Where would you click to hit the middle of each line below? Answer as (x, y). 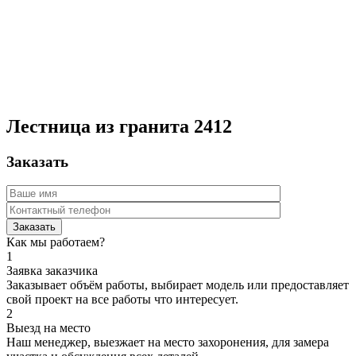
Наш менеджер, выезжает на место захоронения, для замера (168, 342)
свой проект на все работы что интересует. (122, 300)
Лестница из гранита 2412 (119, 126)
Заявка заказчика (52, 271)
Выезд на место (48, 328)
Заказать (37, 161)
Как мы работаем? (56, 242)
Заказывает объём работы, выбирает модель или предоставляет (178, 285)
